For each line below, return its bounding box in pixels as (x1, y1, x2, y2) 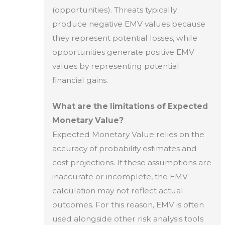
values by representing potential (52, 61, 179, 71)
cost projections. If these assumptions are (52, 158, 211, 168)
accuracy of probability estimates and (52, 144, 197, 154)
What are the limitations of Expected (52, 101, 208, 111)
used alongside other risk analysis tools (52, 214, 203, 224)
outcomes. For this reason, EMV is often (52, 200, 204, 210)
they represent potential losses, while (52, 33, 197, 43)
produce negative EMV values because (52, 19, 205, 29)
